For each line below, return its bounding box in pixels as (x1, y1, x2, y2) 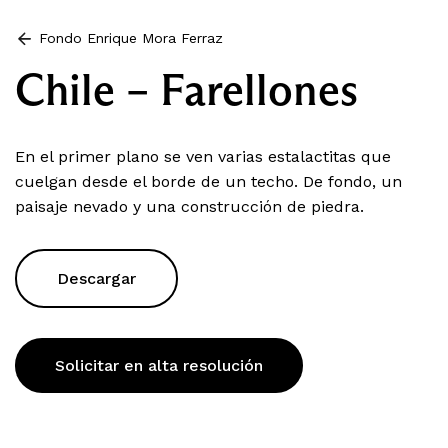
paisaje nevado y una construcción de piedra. (15, 196, 364, 216)
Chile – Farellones (15, 61, 358, 117)
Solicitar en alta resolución (55, 355, 263, 375)
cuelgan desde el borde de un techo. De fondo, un (15, 171, 402, 191)
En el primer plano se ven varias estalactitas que (15, 146, 391, 166)
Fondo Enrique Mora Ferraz (38, 29, 223, 46)
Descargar (57, 268, 136, 288)
